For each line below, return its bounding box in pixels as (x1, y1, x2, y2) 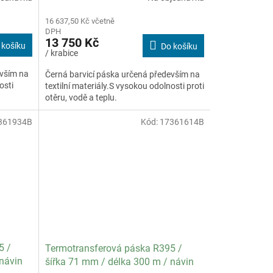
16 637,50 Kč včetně (44, 16, 115, 26)
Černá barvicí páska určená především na (44, 69, 200, 79)
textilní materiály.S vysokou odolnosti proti (44, 80, 204, 91)
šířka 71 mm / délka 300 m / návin (44, 255, 194, 268)
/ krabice (44, 48, 78, 58)
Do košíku (160, 41, 197, 51)
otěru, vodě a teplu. (44, 92, 117, 102)
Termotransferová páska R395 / (44, 242, 182, 254)
